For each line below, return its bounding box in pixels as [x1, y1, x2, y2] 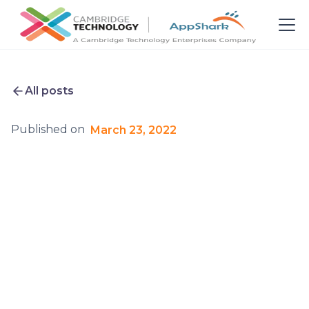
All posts [25, 84, 74, 97]
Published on [11, 123, 85, 136]
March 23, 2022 [90, 123, 177, 137]
